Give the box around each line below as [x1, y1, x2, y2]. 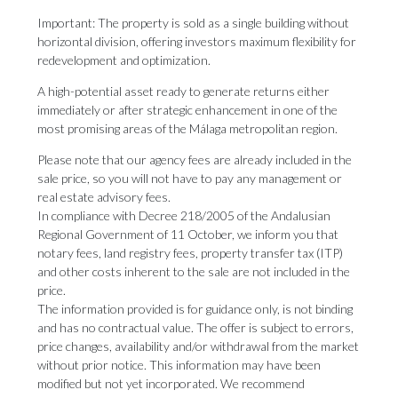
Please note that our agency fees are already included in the [37, 152, 352, 167]
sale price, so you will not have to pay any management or [37, 171, 342, 186]
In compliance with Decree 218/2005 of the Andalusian [37, 208, 330, 223]
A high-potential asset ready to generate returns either [37, 84, 330, 99]
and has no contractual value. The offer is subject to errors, [37, 320, 354, 335]
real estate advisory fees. [37, 189, 171, 204]
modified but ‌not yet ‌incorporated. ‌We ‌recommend [37, 376, 305, 391]
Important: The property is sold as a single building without [37, 15, 349, 30]
